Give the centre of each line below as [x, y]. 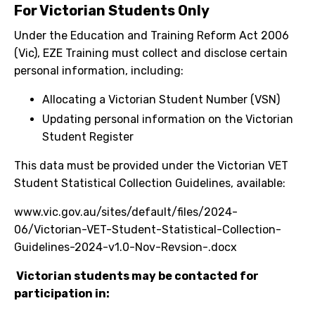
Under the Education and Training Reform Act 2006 [152, 35]
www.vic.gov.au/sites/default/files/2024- [126, 212]
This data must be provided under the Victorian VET [151, 165]
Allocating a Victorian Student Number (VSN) [161, 99]
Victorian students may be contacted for [137, 276]
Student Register [88, 136]
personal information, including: [99, 70]
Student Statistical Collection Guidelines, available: [150, 183]
